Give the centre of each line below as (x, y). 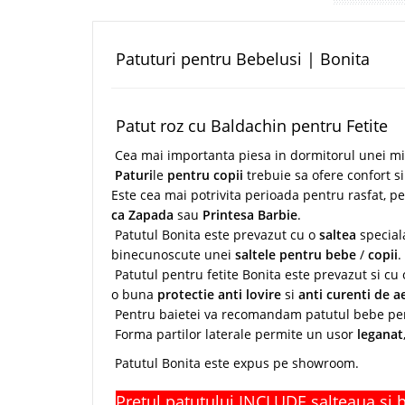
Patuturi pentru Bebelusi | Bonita (240, 59)
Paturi (134, 175)
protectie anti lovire (221, 295)
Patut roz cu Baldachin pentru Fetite (250, 126)
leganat (380, 334)
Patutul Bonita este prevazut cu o (215, 235)
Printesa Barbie (250, 215)
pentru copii (207, 175)
